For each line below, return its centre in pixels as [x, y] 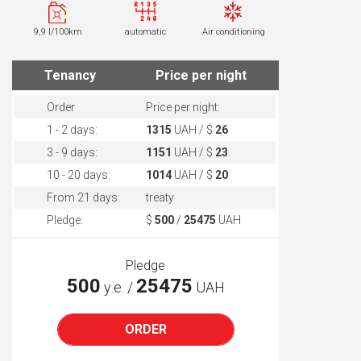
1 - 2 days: [73, 130]
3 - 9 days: [73, 152]
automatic [146, 32]
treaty [160, 197]
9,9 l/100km [58, 32]
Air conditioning [233, 32]
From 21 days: [84, 197]
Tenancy [71, 75]
